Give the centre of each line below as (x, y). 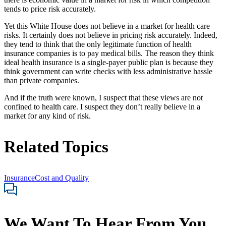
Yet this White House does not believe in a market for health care (107, 26)
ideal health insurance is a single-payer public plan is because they (109, 62)
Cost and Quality (62, 178)
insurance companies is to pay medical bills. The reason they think (109, 53)
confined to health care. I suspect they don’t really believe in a (102, 106)
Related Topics (56, 147)
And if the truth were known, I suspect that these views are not (103, 97)
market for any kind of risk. (47, 116)
